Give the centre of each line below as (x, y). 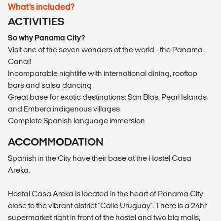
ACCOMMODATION (56, 142)
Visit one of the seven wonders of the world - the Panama (105, 49)
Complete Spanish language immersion (76, 120)
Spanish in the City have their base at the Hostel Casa (100, 158)
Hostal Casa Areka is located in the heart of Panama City (106, 193)
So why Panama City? (46, 37)
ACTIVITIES (36, 21)
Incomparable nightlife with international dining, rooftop (103, 73)
